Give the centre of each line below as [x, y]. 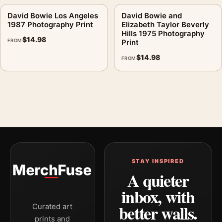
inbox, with [158, 197]
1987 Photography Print [50, 24]
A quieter [158, 180]
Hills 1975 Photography [163, 33]
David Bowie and [152, 15]
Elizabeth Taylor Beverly [165, 24]
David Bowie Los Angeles [53, 15]
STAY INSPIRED [158, 161]
